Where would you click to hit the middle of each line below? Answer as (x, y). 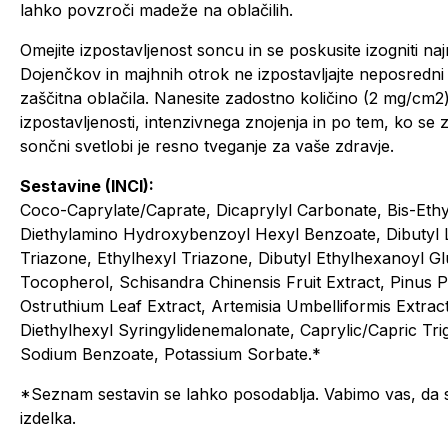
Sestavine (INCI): (87, 186)
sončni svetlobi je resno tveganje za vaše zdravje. (207, 146)
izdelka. (48, 418)
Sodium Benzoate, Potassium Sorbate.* (170, 354)
